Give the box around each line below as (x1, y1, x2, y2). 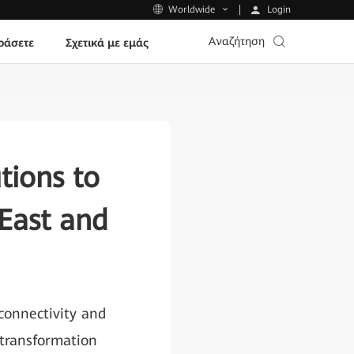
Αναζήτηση (209, 35, 265, 47)
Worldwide (168, 4, 215, 16)
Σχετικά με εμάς (65, 36, 149, 49)
